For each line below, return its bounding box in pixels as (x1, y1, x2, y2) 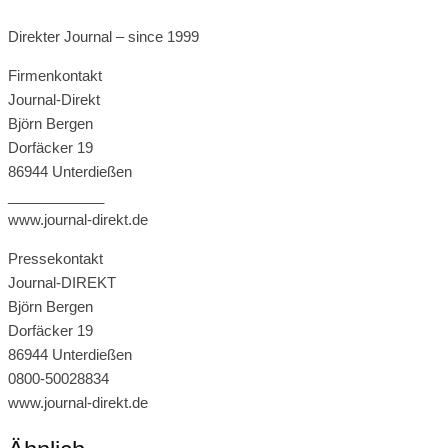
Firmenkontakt (8, 66, 102, 84)
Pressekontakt (8, 249, 103, 267)
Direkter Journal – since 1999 (8, 27, 199, 45)
